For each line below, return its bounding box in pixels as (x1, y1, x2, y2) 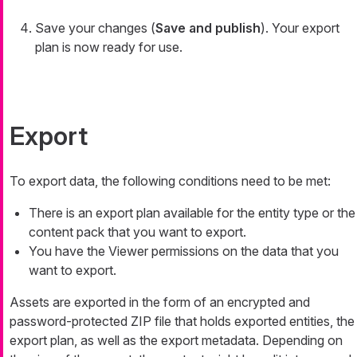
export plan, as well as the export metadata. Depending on (10, 331, 343, 348)
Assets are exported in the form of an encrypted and (10, 293, 310, 310)
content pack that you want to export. (29, 223, 246, 240)
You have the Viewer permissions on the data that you (29, 242, 339, 259)
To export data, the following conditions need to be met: (10, 172, 331, 189)
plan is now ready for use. (35, 38, 182, 55)
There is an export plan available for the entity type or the (29, 204, 355, 221)
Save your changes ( (35, 19, 155, 36)
